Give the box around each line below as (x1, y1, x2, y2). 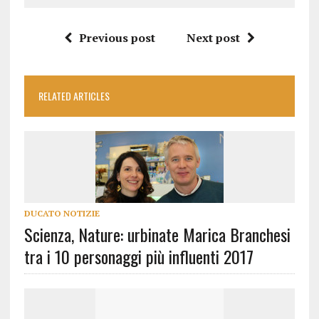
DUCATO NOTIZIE (23, 207, 100, 219)
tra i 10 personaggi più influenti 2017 (23, 243, 253, 269)
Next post (186, 29, 240, 46)
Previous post (78, 29, 155, 46)
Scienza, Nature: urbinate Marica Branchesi (23, 221, 291, 247)
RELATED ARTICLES (38, 88, 110, 103)
